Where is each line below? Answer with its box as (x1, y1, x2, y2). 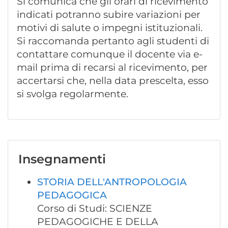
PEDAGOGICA (37, 189, 107, 201)
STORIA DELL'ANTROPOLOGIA (37, 176, 187, 188)
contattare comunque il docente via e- (17, 48, 203, 60)
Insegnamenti (18, 152, 106, 166)
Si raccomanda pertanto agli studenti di (17, 35, 209, 47)
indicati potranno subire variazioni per (17, 9, 201, 20)
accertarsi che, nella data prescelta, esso (17, 75, 209, 87)
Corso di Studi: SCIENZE (37, 203, 152, 214)
